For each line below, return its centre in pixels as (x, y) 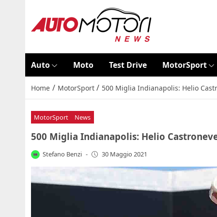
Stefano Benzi (62, 154)
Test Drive (128, 65)
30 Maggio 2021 (124, 154)
